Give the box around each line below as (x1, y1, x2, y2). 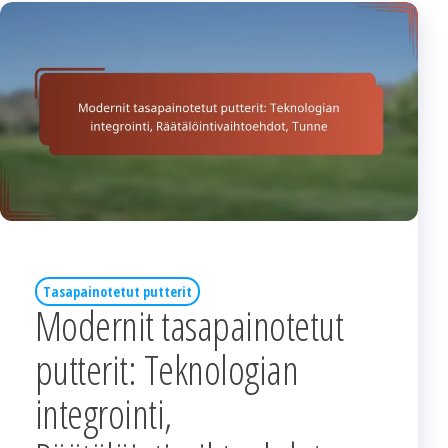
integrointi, (35, 386, 172, 442)
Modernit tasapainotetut (35, 298, 344, 354)
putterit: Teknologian (35, 342, 299, 398)
